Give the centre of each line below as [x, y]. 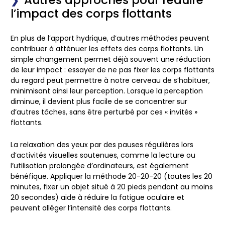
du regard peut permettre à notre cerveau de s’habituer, [110, 81]
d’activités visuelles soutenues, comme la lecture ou [103, 155]
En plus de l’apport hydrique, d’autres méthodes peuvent [110, 38]
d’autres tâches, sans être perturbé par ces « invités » [104, 112]
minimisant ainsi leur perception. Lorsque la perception [107, 91]
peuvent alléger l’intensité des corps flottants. [91, 208]
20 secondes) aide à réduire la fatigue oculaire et [97, 197]
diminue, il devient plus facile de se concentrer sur [99, 102]
